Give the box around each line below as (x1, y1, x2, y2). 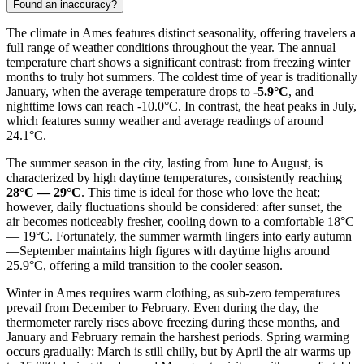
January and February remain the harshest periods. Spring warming (6, 329, 349, 344)
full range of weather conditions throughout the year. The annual (6, 40, 336, 54)
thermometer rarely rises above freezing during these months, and (6, 314, 340, 329)
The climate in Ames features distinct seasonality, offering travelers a (6, 25, 356, 40)
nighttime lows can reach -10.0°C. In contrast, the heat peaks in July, (6, 98, 357, 113)
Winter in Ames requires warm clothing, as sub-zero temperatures (6, 285, 340, 300)
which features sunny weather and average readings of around (6, 113, 323, 128)
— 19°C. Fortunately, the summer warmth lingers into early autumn (6, 228, 352, 243)
